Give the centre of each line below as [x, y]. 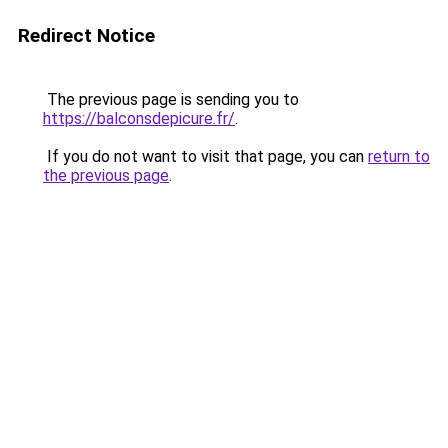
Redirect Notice [86, 35]
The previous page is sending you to [171, 99]
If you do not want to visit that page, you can [205, 156]
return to [399, 156]
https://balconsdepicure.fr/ [139, 118]
